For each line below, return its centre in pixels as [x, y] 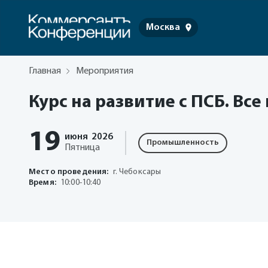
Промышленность [183, 143]
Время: [42, 183]
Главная [45, 71]
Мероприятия [105, 71]
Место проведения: [69, 172]
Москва [163, 28]
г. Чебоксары [137, 172]
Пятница [82, 148]
